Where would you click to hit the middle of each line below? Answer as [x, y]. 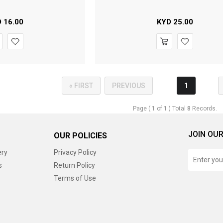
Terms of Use [75, 178]
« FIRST [81, 86]
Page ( [143, 109]
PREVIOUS [129, 86]
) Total [177, 109]
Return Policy [74, 165]
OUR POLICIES [80, 136]
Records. [204, 109]
